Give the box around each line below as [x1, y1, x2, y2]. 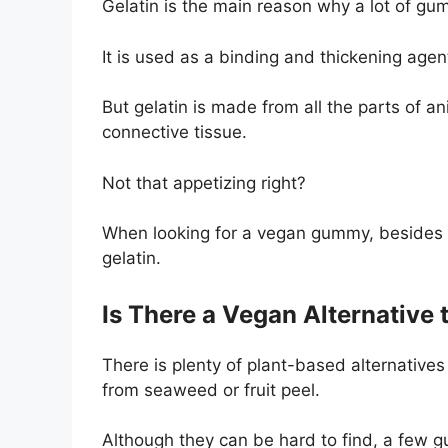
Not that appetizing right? [102, 172, 306, 193]
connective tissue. [102, 122, 247, 143]
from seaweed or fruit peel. [102, 379, 320, 400]
